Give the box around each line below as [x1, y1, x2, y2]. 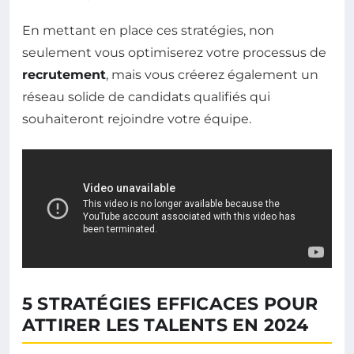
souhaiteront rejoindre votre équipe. [22, 111, 251, 126]
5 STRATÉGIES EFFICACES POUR [22, 293, 318, 314]
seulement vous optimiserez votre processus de [22, 45, 326, 60]
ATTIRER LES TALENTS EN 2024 [22, 314, 309, 336]
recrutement [22, 67, 106, 82]
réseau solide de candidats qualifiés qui [22, 89, 270, 104]
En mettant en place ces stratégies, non [22, 23, 274, 38]
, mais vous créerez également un [106, 67, 318, 82]
